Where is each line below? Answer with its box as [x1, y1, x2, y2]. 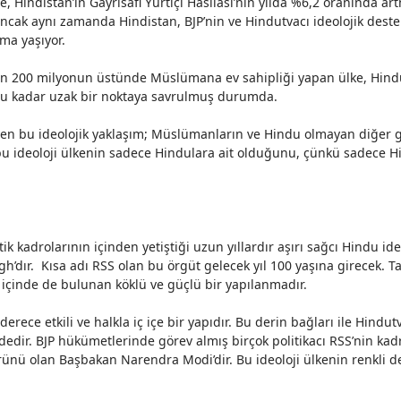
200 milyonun [12, 69, 93, 86]
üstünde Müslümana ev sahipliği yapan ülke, [93, 69, 371, 86]
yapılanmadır [226, 276, 303, 293]
